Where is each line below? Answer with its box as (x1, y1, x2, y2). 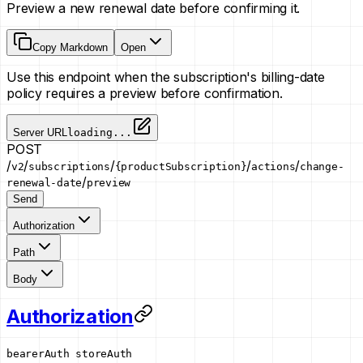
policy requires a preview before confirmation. (6, 84, 283, 101)
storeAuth (75, 347, 132, 360)
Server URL (13, 126, 67, 139)
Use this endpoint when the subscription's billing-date (6, 68, 325, 85)
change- (300, 160, 344, 173)
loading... (67, 126, 132, 139)
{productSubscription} (114, 160, 247, 173)
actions (251, 160, 296, 173)
